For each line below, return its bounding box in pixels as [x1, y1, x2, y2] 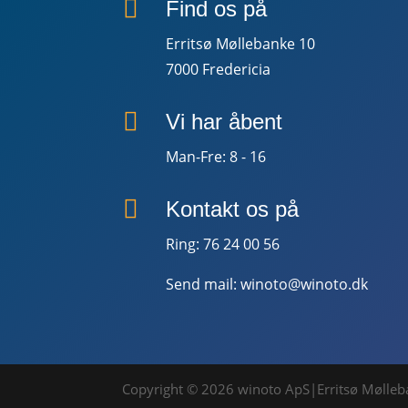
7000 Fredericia [165, 59, 270, 80]
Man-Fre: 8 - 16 [165, 146, 266, 167]
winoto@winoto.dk [240, 273, 368, 294]
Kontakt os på [165, 196, 299, 221]
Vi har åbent [165, 108, 282, 134]
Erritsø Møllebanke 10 [165, 34, 315, 55]
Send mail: [165, 273, 240, 294]
